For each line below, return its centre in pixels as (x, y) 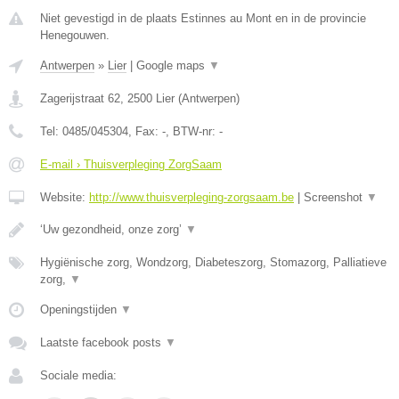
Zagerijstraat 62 (80, 98)
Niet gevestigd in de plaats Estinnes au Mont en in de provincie (203, 18)
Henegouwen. (75, 35)
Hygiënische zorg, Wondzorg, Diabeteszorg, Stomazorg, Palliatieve (213, 262)
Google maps (172, 65)
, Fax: (145, 131)
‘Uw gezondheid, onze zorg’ (113, 229)
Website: (65, 197)
